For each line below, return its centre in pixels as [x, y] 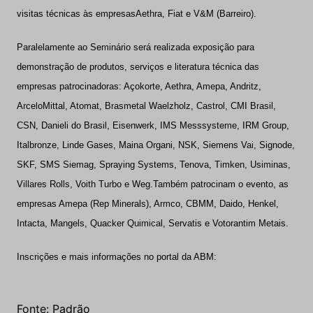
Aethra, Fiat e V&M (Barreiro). [196, 14]
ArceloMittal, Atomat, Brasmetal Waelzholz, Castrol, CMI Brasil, [146, 106]
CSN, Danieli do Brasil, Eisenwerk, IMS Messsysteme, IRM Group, [153, 126]
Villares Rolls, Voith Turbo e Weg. [85, 184]
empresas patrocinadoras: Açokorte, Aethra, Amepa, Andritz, [139, 87]
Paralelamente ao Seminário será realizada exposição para [135, 48]
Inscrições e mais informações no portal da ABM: [116, 257]
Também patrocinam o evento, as [220, 184]
